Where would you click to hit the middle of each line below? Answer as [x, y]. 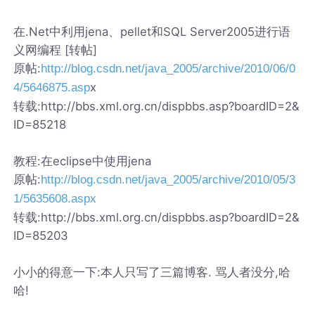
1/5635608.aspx [55, 198]
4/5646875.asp [52, 87]
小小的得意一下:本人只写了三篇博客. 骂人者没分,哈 [152, 272]
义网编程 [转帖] [56, 50]
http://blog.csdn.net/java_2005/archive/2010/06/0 [168, 68]
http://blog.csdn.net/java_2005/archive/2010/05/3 [168, 179]
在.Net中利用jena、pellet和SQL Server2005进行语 [152, 31]
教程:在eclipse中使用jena [83, 161]
